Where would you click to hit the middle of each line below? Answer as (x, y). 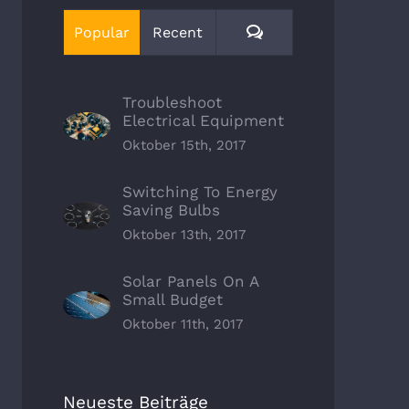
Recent (178, 33)
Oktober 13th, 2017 (184, 235)
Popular (101, 33)
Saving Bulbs (171, 210)
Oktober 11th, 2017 (182, 325)
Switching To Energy (199, 192)
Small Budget (172, 300)
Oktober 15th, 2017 (184, 146)
